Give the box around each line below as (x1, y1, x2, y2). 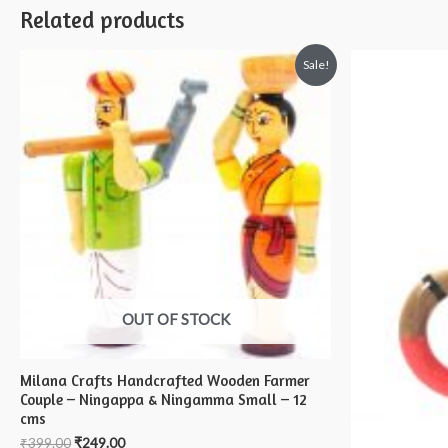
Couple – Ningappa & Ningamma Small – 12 (20, 389, 307, 409)
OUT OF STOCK (121, 310, 230, 329)
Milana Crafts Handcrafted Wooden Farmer (20, 370, 310, 390)
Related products (20, 6, 185, 34)
